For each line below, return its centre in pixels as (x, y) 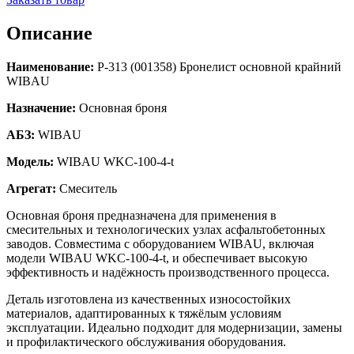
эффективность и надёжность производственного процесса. (168, 272)
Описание (49, 33)
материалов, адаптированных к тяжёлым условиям (144, 313)
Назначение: (41, 107)
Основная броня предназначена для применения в (141, 215)
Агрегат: (31, 188)
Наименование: (50, 66)
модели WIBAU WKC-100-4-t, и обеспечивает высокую (157, 258)
